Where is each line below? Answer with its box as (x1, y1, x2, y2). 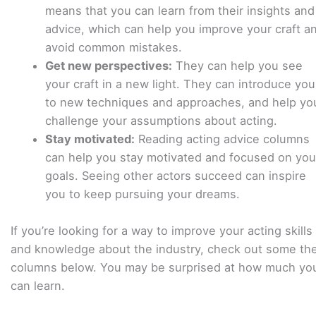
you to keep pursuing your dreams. (45, 186, 241, 201)
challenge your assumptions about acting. (45, 113, 278, 128)
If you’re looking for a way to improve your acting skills (11, 223, 312, 238)
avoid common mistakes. (45, 39, 183, 54)
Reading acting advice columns (135, 131, 310, 146)
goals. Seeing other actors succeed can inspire (45, 168, 307, 183)
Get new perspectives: (45, 58, 173, 73)
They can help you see (172, 58, 303, 73)
